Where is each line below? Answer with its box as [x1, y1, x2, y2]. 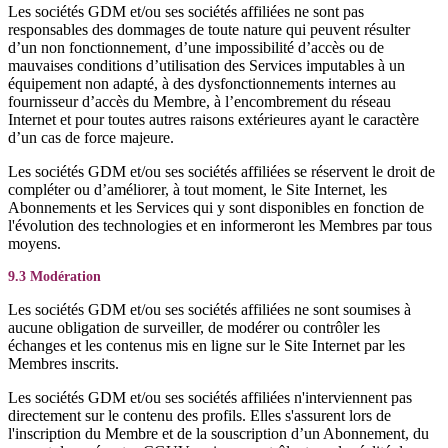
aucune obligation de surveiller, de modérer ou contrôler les [8, 319, 380, 336]
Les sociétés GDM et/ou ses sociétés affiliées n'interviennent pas [8, 389, 412, 406]
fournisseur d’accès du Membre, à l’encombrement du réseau [8, 93, 391, 110]
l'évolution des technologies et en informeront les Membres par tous [8, 217, 432, 234]
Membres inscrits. [8, 355, 119, 372]
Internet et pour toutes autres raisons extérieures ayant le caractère [8, 111, 419, 128]
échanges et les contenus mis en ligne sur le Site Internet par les [8, 337, 405, 354]
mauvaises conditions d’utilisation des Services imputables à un [8, 57, 405, 74]
